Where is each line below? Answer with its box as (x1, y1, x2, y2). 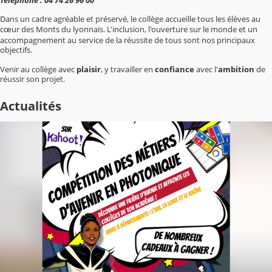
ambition (218, 64, 254, 75)
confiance (155, 64, 194, 75)
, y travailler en (101, 64, 155, 75)
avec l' (194, 64, 218, 75)
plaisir (76, 64, 101, 75)
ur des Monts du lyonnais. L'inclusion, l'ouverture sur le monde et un (12, 24, 257, 35)
